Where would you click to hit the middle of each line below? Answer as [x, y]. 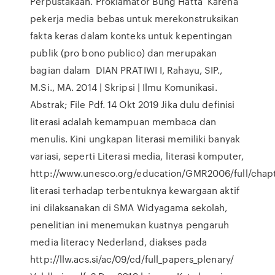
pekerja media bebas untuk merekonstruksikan [135, 18]
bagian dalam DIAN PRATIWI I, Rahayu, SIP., [126, 70]
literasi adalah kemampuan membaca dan [123, 122]
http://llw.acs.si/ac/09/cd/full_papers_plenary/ [132, 259]
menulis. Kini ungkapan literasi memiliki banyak [135, 139]
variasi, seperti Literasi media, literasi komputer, [137, 156]
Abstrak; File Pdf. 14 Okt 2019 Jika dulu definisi [133, 104]
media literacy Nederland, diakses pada [119, 242]
